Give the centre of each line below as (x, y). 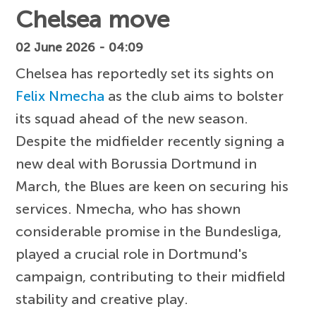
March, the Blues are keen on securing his (152, 186)
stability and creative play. (102, 299)
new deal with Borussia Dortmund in (136, 163)
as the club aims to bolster (194, 96)
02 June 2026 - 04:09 (80, 47)
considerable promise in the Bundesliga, (149, 231)
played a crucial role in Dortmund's (132, 254)
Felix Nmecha (60, 96)
